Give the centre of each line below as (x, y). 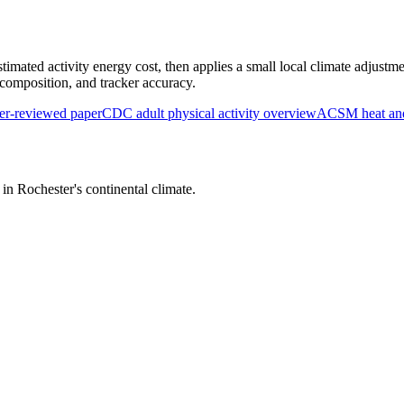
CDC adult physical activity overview (209, 113)
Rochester (46, 189)
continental (117, 189)
